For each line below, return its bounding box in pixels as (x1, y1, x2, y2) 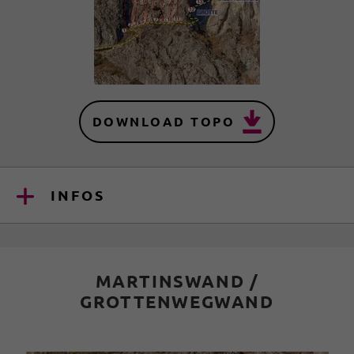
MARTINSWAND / (95, 269, 259, 292)
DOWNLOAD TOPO (92, 113, 235, 130)
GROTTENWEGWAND (80, 290, 274, 312)
